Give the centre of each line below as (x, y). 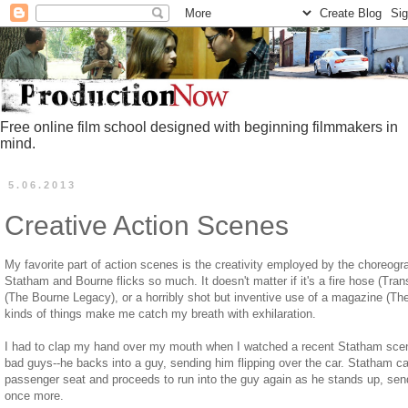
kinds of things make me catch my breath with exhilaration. (160, 313)
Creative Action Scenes (147, 226)
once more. (34, 395)
